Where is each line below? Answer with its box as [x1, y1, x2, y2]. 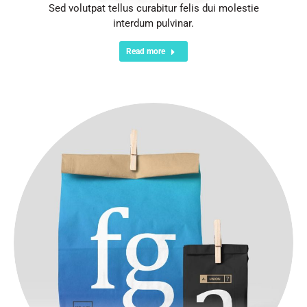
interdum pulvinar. [113, 17, 194, 29]
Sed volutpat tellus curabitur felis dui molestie [48, 2, 259, 14]
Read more [126, 47, 165, 56]
